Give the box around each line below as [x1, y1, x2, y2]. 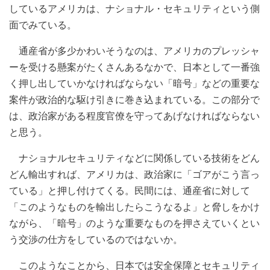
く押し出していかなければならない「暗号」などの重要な [9, 77, 260, 89]
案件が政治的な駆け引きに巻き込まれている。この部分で [9, 93, 260, 105]
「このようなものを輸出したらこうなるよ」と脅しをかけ [9, 200, 260, 213]
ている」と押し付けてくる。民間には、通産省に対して [9, 184, 250, 196]
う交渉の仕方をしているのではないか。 [9, 233, 183, 245]
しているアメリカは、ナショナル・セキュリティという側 [9, 2, 260, 14]
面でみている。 [9, 18, 77, 31]
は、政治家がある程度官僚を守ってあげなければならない [9, 109, 260, 122]
